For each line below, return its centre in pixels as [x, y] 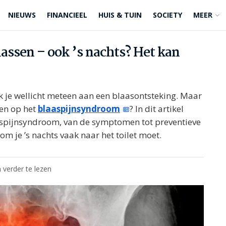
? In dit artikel [157, 109]
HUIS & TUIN [120, 15]
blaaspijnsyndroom [79, 109]
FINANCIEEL [67, 15]
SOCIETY [167, 15]
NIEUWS [22, 15]
